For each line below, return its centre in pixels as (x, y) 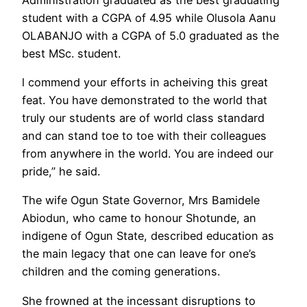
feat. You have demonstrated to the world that (145, 100)
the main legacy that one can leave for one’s (139, 254)
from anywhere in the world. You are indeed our (148, 154)
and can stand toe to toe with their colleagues (144, 136)
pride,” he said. (61, 172)
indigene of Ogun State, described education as (148, 236)
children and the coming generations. (121, 272)
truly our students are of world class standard (143, 118)
